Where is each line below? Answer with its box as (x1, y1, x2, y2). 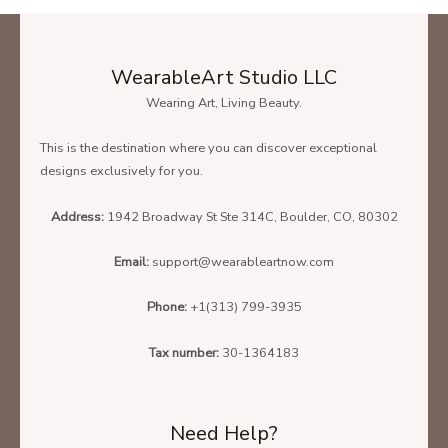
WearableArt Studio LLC (111, 63, 337, 91)
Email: (114, 252, 152, 271)
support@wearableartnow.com (152, 252, 334, 271)
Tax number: (149, 343, 222, 362)
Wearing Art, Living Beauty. (146, 93, 302, 112)
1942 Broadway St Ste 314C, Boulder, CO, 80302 (106, 207, 398, 226)
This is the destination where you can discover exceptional (40, 139, 377, 158)
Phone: (146, 298, 190, 317)
